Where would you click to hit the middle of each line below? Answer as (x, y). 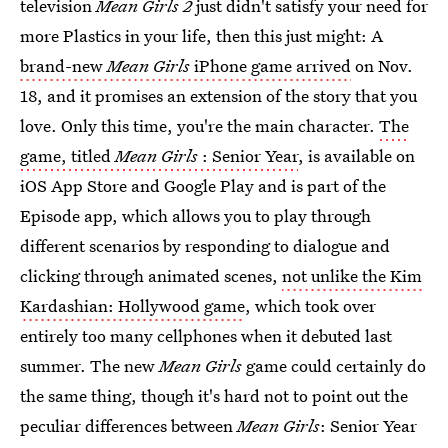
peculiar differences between (128, 425)
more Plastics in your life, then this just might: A (201, 35)
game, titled (67, 155)
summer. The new (89, 365)
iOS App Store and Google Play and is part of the (203, 185)
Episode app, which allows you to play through (195, 215)
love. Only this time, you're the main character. (199, 125)
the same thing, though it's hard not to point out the (214, 395)
